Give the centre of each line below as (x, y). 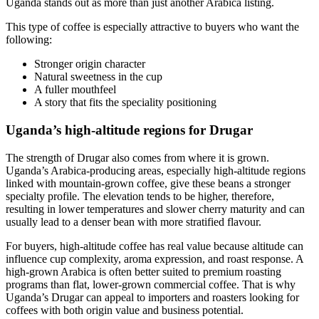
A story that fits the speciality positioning (125, 103)
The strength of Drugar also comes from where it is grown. (137, 157)
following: (29, 40)
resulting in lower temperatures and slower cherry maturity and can (155, 209)
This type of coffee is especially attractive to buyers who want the (152, 27)
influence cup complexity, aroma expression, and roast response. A (155, 258)
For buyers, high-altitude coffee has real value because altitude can (155, 246)
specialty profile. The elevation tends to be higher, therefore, (140, 196)
